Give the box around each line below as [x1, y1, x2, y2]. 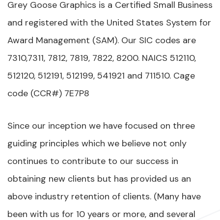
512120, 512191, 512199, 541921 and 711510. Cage [7, 70, 195, 82]
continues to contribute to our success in [7, 155, 178, 167]
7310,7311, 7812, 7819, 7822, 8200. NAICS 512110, [7, 52, 196, 64]
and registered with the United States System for [7, 17, 211, 28]
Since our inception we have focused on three [7, 120, 195, 132]
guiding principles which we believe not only [7, 137, 187, 149]
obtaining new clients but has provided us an [7, 173, 191, 185]
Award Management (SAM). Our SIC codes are [7, 34, 196, 46]
